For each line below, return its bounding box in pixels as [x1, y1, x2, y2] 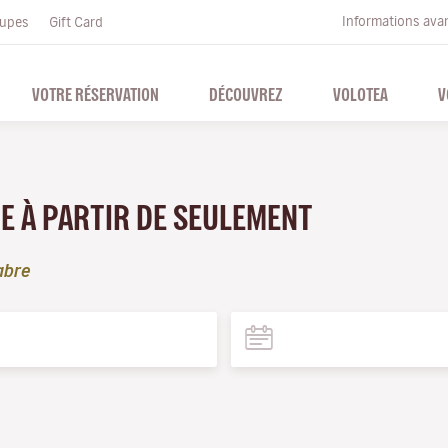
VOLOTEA [332, 85, 388, 103]
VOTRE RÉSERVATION [31, 85, 159, 103]
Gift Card [49, 15, 103, 29]
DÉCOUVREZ [208, 85, 283, 103]
